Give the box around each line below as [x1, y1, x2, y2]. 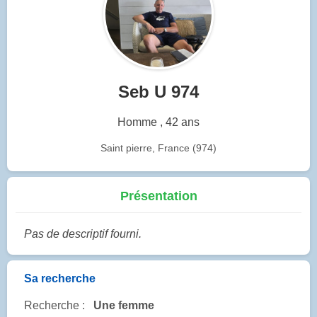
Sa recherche [24, 272, 96, 285]
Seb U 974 [118, 81, 199, 101]
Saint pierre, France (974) [100, 142, 217, 154]
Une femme [93, 299, 154, 312]
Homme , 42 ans [117, 115, 200, 128]
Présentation [120, 189, 197, 204]
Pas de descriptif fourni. [24, 228, 142, 241]
